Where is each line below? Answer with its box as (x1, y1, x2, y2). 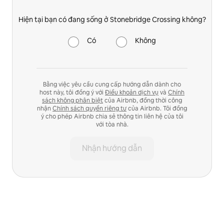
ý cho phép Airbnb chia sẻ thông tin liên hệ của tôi (40, 112, 183, 120)
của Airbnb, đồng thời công (103, 96, 182, 104)
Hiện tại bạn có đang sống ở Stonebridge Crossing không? (18, 14, 206, 24)
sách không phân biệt (42, 96, 103, 104)
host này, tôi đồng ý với (39, 88, 105, 96)
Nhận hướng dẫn (82, 142, 142, 153)
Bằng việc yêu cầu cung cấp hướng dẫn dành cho (43, 80, 181, 88)
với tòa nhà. (95, 120, 128, 128)
